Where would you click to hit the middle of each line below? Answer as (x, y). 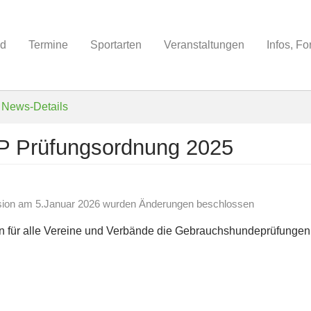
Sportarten (116, 45)
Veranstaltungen (204, 45)
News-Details (35, 107)
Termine (48, 45)
